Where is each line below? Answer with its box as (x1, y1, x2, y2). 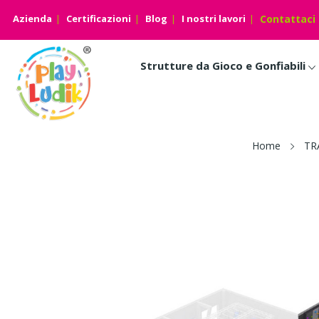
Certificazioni (66, 12, 131, 25)
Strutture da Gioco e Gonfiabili (140, 58, 305, 73)
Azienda (13, 12, 52, 25)
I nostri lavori (182, 12, 246, 25)
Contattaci (260, 12, 315, 26)
